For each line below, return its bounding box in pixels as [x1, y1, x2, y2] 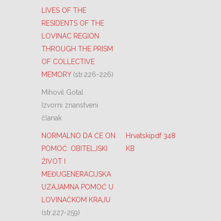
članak [41, 114, 62, 122]
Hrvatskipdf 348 [126, 132, 176, 140]
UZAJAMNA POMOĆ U [41, 183, 113, 191]
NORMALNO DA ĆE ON [41, 132, 115, 140]
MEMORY [41, 71, 73, 78]
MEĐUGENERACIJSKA [41, 170, 111, 178]
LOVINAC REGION [41, 32, 99, 40]
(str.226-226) [73, 71, 113, 78]
